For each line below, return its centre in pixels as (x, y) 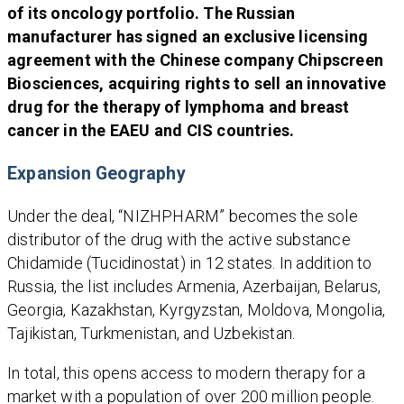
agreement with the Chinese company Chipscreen (196, 60)
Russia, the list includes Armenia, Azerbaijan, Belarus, (194, 287)
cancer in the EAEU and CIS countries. (151, 131)
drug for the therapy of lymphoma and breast (179, 107)
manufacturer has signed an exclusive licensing (188, 37)
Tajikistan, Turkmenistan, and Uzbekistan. (151, 334)
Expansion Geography (96, 174)
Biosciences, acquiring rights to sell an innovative (197, 84)
